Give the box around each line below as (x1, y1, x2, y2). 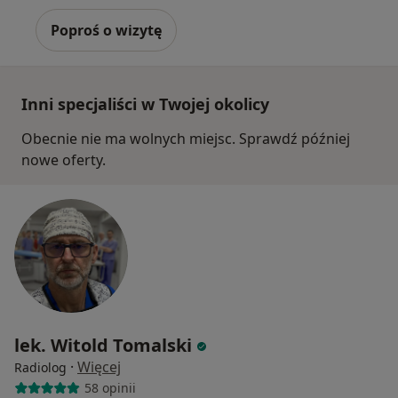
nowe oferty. (21, 149, 106, 170)
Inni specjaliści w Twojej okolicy (21, 92, 269, 115)
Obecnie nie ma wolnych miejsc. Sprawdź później (21, 128, 350, 148)
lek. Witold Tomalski (14, 332, 192, 357)
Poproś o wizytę (51, 20, 162, 40)
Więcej (77, 356, 121, 377)
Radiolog (14, 358, 67, 376)
